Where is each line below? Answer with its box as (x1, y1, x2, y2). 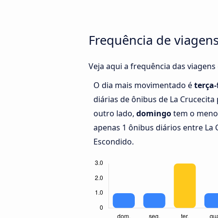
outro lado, (93, 108, 136, 119)
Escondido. (93, 136, 134, 147)
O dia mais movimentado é (93, 80, 194, 91)
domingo (136, 108, 171, 119)
